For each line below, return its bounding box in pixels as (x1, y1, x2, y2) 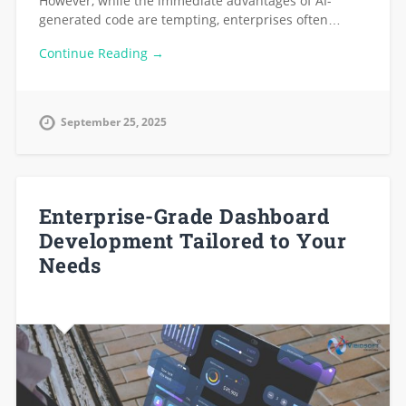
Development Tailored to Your (38, 227, 347, 255)
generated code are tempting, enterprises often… (38, 11, 341, 28)
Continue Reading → (38, 43, 164, 62)
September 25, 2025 (60, 113, 167, 130)
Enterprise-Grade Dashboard (38, 202, 330, 230)
